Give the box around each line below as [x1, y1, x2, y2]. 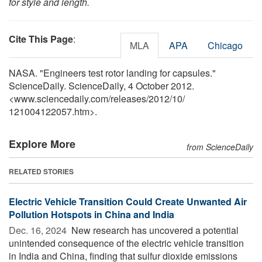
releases [111, 91, 146, 105]
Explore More [9, 136, 75, 151]
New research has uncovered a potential [69, 223, 239, 237]
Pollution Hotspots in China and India [9, 207, 174, 221]
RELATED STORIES [9, 166, 74, 177]
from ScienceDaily [187, 140, 253, 153]
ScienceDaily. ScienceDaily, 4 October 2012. [9, 78, 194, 92]
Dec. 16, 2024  [9, 223, 69, 237]
